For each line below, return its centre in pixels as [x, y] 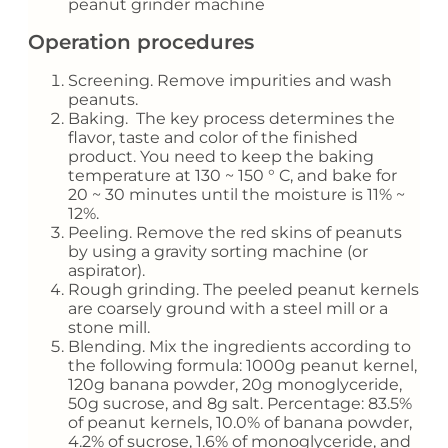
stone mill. [109, 327]
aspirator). [106, 270]
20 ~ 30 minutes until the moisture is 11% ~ [236, 194]
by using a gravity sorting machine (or [218, 251]
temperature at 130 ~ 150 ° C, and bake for [232, 175]
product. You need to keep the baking [221, 156]
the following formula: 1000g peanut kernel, [242, 365]
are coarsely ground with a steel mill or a [228, 308]
